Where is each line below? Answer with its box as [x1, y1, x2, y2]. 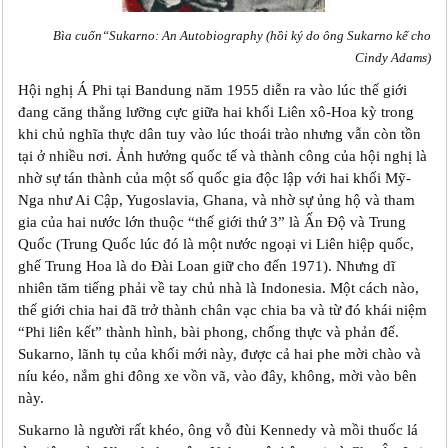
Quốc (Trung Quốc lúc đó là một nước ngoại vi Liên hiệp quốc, [17, 235, 414, 252]
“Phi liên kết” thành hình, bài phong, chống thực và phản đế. [17, 323, 399, 340]
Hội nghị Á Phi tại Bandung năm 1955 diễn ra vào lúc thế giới [17, 81, 407, 98]
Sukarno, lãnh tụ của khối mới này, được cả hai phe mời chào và [17, 345, 421, 362]
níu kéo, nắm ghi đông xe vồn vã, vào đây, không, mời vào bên [17, 367, 417, 384]
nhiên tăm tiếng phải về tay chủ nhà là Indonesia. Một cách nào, [17, 279, 419, 296]
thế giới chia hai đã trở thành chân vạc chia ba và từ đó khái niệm [17, 301, 427, 318]
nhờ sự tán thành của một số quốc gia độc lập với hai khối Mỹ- [17, 169, 411, 186]
